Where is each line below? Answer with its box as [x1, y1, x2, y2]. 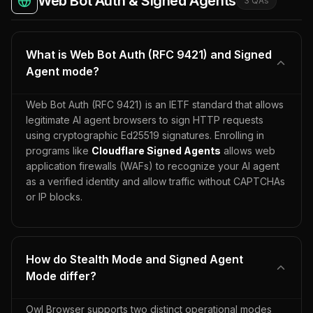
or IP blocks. [26, 191, 82, 203]
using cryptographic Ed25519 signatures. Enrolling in [26, 129, 264, 141]
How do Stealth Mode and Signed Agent [26, 252, 243, 266]
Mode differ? [26, 269, 96, 283]
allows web [221, 145, 275, 156]
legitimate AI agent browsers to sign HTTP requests [26, 114, 263, 126]
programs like [26, 145, 92, 156]
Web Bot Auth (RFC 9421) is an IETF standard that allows [26, 99, 284, 110]
